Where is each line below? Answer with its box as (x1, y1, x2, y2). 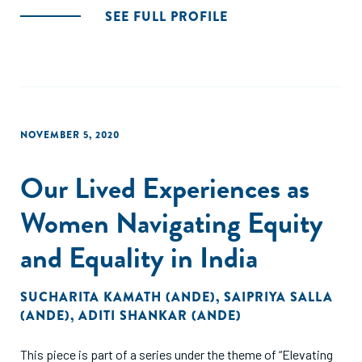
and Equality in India (20, 236, 258, 279)
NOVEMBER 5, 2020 (20, 128, 120, 142)
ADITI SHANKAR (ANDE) (78, 306, 242, 325)
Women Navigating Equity (20, 201, 323, 244)
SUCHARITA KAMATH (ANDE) (20, 288, 216, 306)
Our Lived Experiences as (20, 166, 309, 209)
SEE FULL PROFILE (105, 7, 228, 26)
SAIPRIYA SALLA (224, 288, 333, 306)
